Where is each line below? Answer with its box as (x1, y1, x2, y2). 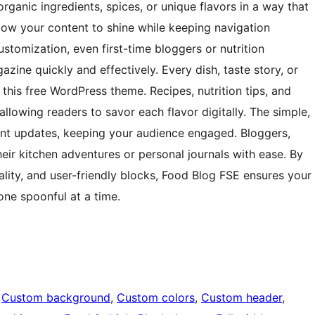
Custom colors (117, 290, 195, 304)
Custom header (201, 290, 282, 304)
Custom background (1, 290, 110, 304)
